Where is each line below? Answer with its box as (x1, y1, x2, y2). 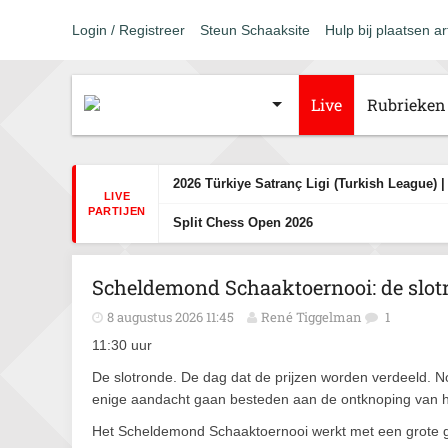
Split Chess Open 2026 (172, 215, 313, 230)
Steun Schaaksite (200, 22, 310, 38)
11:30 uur (92, 337, 152, 353)
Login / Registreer (72, 22, 185, 38)
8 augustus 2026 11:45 (107, 308, 234, 326)
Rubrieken (367, 94, 446, 115)
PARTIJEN (88, 205, 146, 217)
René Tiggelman (261, 308, 362, 326)
